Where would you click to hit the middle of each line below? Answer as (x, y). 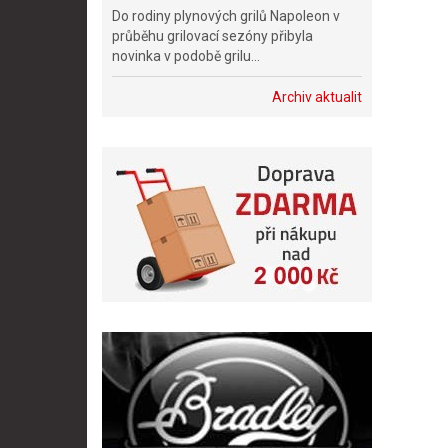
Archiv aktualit (317, 97)
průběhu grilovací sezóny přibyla (212, 36)
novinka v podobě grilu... (186, 56)
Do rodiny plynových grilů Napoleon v (226, 16)
